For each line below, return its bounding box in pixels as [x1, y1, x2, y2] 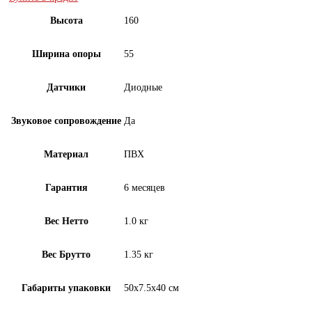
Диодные [124, 81, 162, 93]
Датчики [47, 81, 86, 93]
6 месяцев [124, 182, 165, 193]
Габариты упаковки [22, 282, 111, 293]
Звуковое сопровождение [11, 115, 121, 126]
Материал [44, 148, 88, 159]
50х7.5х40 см [124, 282, 179, 293]
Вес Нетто [44, 215, 88, 226]
